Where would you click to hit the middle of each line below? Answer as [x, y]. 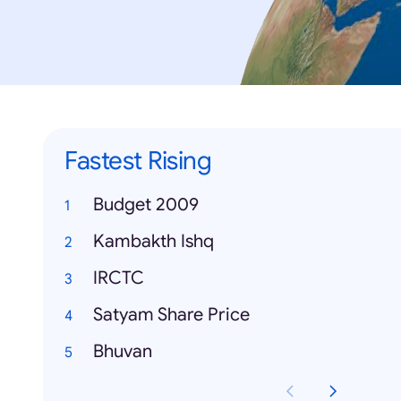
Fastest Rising [138, 161]
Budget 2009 [146, 205]
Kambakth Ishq [154, 242]
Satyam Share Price [171, 315]
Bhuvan [123, 352]
